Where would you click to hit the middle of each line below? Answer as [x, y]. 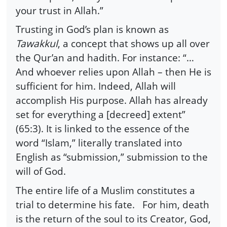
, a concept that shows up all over [134, 44]
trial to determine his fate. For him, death [112, 204]
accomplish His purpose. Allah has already [112, 100]
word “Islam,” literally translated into [99, 143]
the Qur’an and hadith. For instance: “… [105, 58]
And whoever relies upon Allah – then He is [113, 72]
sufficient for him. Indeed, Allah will [96, 86]
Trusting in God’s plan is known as [92, 29]
